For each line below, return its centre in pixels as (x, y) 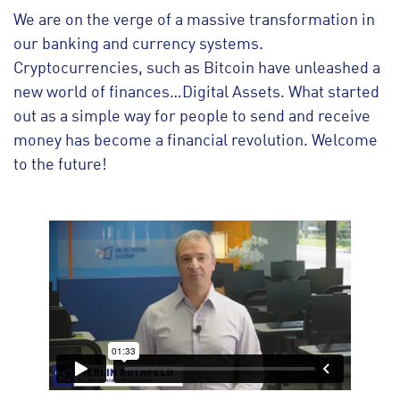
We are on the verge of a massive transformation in (194, 21)
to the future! (60, 165)
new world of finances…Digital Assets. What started (196, 93)
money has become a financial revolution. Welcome (196, 141)
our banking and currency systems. (138, 45)
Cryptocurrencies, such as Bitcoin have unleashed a (197, 69)
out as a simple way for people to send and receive (192, 117)
